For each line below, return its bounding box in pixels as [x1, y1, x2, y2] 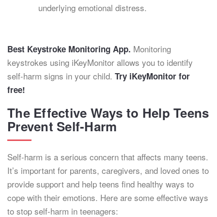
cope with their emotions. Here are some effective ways [7, 191, 208, 203]
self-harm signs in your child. [7, 70, 115, 82]
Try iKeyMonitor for [115, 70, 190, 82]
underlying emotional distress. [38, 1, 147, 14]
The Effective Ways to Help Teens [7, 104, 209, 122]
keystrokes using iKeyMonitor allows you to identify [7, 56, 193, 68]
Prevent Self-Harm [7, 117, 117, 135]
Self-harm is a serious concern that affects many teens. [7, 151, 208, 163]
